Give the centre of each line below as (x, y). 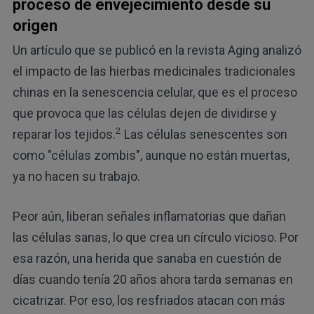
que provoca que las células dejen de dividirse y (144, 113)
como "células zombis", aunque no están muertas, (151, 155)
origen (35, 26)
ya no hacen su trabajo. (76, 176)
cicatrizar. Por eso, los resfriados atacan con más (149, 300)
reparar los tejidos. (64, 134)
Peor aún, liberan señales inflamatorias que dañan (149, 216)
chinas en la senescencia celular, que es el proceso (155, 92)
